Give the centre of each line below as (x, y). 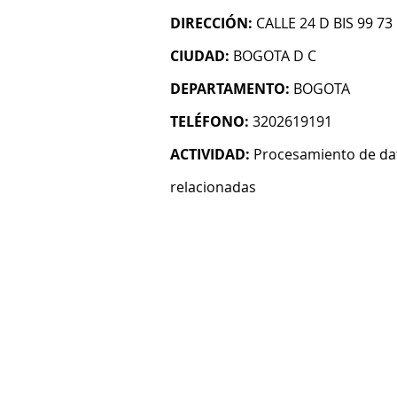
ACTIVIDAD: (210, 154)
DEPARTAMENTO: (230, 89)
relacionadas (213, 187)
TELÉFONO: (210, 121)
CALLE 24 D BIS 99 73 (324, 23)
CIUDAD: (200, 56)
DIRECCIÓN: (211, 23)
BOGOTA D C (275, 56)
